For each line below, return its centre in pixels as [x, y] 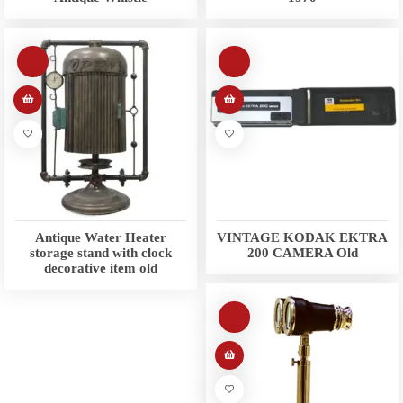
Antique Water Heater [101, 238]
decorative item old [101, 269]
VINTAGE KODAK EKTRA [302, 238]
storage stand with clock [101, 253]
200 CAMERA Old [302, 253]
